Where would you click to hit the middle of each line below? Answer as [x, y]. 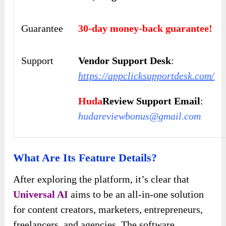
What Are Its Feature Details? [85, 158]
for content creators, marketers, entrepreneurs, [108, 210]
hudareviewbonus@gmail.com [140, 116]
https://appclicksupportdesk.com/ [147, 76]
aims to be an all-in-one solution [136, 194]
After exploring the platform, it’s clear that [101, 179]
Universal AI [41, 194]
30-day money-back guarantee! [146, 29]
